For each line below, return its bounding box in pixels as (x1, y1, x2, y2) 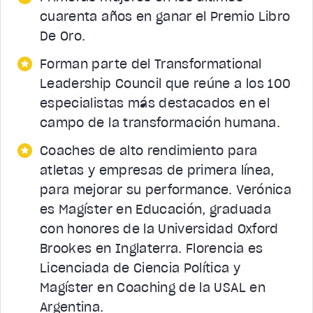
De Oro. (40, 27, 86, 44)
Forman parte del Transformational (40, 55, 262, 72)
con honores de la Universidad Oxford (40, 220, 279, 237)
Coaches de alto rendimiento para (40, 142, 258, 159)
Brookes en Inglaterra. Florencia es (40, 240, 263, 256)
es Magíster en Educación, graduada (40, 201, 271, 217)
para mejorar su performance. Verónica (40, 181, 291, 198)
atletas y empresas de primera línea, (40, 161, 275, 178)
